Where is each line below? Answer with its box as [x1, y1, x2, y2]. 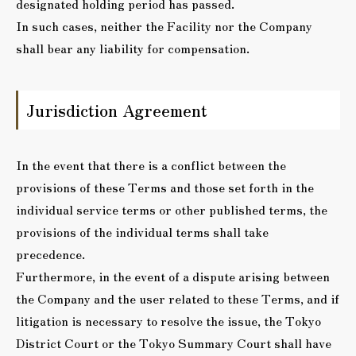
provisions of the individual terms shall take [16, 222, 269, 241]
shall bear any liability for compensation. [16, 38, 250, 57]
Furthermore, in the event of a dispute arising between [16, 266, 330, 285]
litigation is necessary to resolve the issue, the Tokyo [16, 311, 321, 330]
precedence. [16, 244, 85, 263]
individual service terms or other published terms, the [16, 199, 327, 219]
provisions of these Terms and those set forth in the [16, 177, 314, 196]
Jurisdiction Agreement [26, 99, 207, 122]
